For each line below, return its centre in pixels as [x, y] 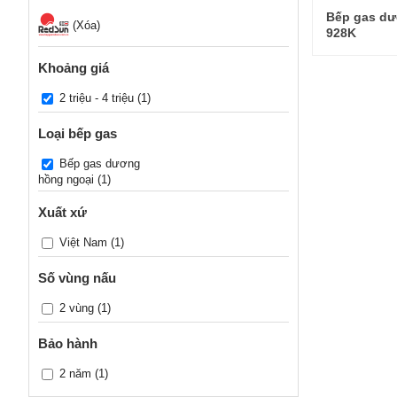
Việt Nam [83, 243]
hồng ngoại [66, 180]
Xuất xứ [62, 213]
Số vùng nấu [77, 278]
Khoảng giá [74, 68]
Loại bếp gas [78, 134]
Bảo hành [68, 344]
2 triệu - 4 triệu [97, 98]
